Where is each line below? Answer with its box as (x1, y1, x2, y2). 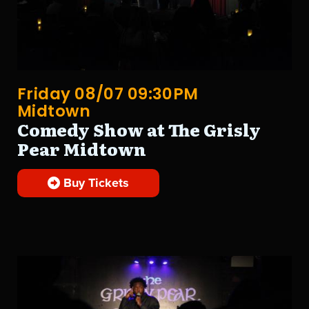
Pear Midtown (17, 137, 146, 161)
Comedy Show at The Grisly (17, 117, 261, 142)
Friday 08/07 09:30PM (17, 83, 199, 106)
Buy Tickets (60, 175, 130, 191)
